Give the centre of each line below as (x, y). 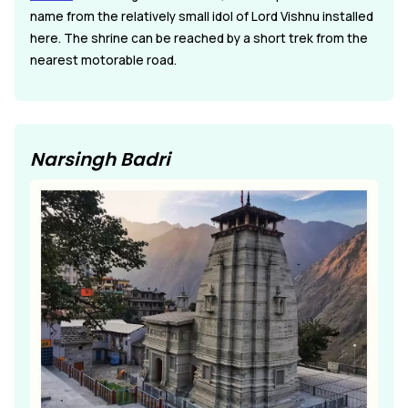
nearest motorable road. (103, 60)
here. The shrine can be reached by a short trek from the (199, 38)
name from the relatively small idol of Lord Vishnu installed (202, 16)
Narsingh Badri (100, 159)
